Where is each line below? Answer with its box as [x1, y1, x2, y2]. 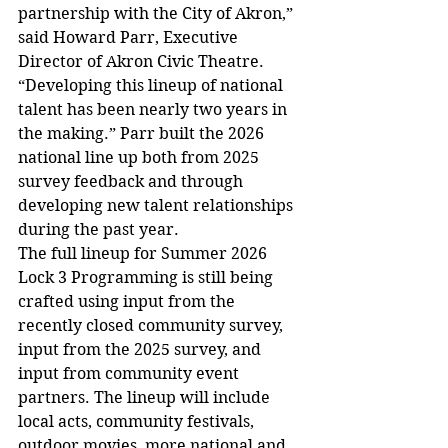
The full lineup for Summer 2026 [18, 244, 271, 264]
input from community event [18, 364, 243, 384]
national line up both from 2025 [18, 148, 263, 168]
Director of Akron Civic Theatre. [18, 52, 268, 72]
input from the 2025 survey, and [18, 340, 265, 360]
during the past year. [18, 220, 179, 240]
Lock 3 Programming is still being [18, 268, 277, 288]
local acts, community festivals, [18, 412, 258, 432]
